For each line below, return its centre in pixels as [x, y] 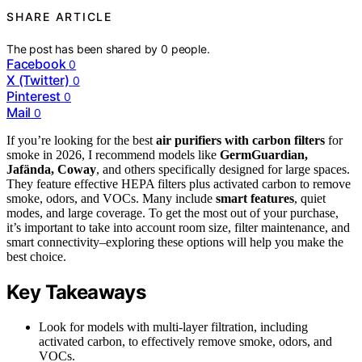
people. [190, 49]
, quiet [310, 199]
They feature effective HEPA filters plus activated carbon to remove [179, 184]
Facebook [36, 64]
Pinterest [34, 97]
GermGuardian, [264, 155]
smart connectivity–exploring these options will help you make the [175, 242]
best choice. [36, 257]
